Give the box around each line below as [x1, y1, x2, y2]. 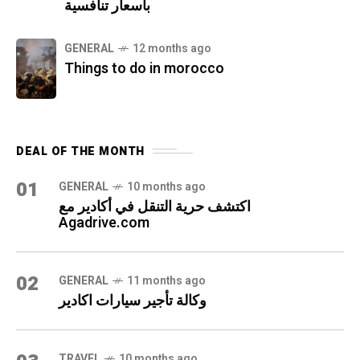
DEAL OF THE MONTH [16, 142, 145, 160]
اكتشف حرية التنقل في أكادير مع [59, 195, 251, 218]
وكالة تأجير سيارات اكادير [59, 289, 207, 312]
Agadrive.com [59, 211, 149, 234]
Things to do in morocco [64, 58, 224, 80]
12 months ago [133, 40, 211, 57]
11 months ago [127, 272, 206, 289]
